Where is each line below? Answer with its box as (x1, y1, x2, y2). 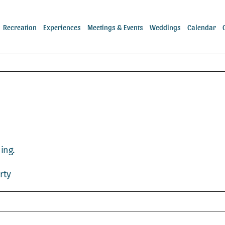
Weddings (150, 22, 181, 32)
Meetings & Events (87, 22, 144, 32)
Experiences (43, 22, 81, 32)
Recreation (3, 22, 37, 32)
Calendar (187, 22, 216, 32)
